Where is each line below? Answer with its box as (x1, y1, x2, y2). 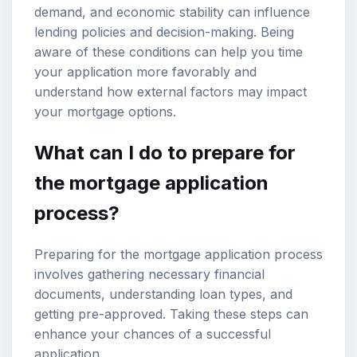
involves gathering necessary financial (34, 265, 265, 282)
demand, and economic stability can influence (34, 3, 310, 20)
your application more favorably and (34, 63, 257, 80)
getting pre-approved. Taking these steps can (34, 305, 308, 322)
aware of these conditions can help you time (34, 43, 303, 60)
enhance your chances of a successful (34, 325, 271, 342)
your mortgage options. (34, 103, 176, 120)
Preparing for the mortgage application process (34, 245, 323, 262)
